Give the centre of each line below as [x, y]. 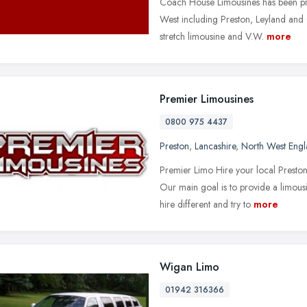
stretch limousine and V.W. [212, 36]
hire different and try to [205, 204]
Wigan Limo [189, 267]
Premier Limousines [207, 99]
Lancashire [215, 146]
